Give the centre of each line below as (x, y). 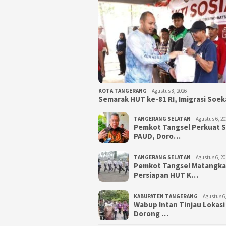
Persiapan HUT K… (166, 175)
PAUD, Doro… (157, 136)
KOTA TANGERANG (123, 91)
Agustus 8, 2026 (169, 91)
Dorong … (151, 213)
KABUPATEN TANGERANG (166, 196)
